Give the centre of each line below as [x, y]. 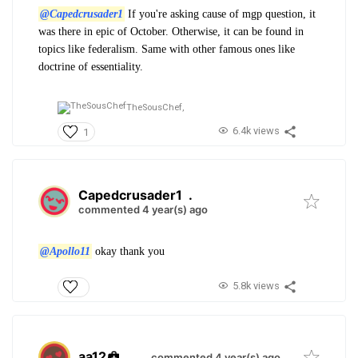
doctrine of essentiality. [91, 66]
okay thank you [128, 252]
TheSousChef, [155, 107]
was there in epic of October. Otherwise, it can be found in [171, 31]
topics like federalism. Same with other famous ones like [167, 49]
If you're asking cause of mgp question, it [220, 14]
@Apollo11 [65, 252]
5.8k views [256, 286]
